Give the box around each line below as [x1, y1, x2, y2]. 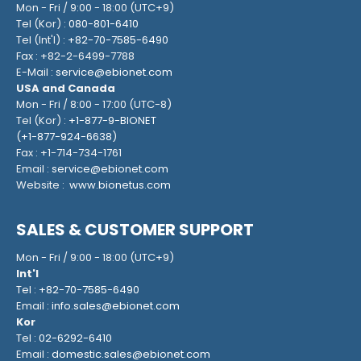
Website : [16, 176, 67, 193]
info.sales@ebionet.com [52, 297, 180, 313]
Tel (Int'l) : [16, 31, 68, 48]
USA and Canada [16, 80, 115, 96]
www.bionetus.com [67, 176, 171, 193]
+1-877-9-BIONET [68, 112, 156, 128]
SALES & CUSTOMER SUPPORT [16, 218, 254, 241]
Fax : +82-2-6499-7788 [16, 48, 135, 64]
